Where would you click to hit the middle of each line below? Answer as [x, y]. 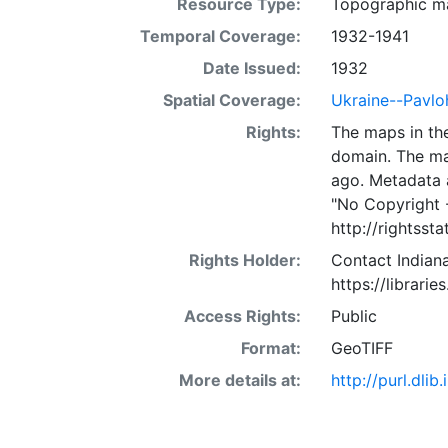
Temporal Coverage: [220, 36]
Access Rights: [242, 316]
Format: [270, 348]
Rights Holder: [244, 260]
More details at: [239, 380]
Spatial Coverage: [231, 100]
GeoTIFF [361, 348]
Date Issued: [251, 68]
